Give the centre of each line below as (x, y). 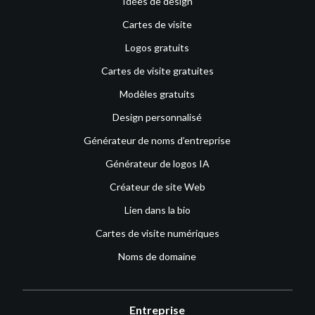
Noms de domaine (157, 256)
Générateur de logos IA (157, 163)
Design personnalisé (157, 117)
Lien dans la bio (157, 210)
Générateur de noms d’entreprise (157, 140)
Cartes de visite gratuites (157, 70)
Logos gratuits (157, 47)
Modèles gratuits (157, 94)
